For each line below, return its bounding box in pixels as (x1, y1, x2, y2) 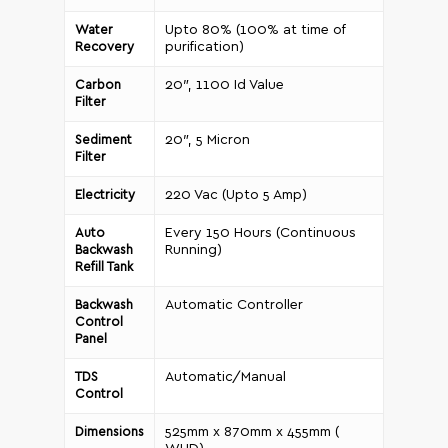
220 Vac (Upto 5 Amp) (165, 188, 307, 203)
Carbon (75, 79, 121, 93)
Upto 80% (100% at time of (165, 23, 346, 38)
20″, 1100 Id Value (165, 78, 284, 93)
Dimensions (75, 426, 144, 440)
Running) (165, 243, 222, 258)
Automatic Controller (165, 298, 303, 313)
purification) (165, 40, 244, 55)
